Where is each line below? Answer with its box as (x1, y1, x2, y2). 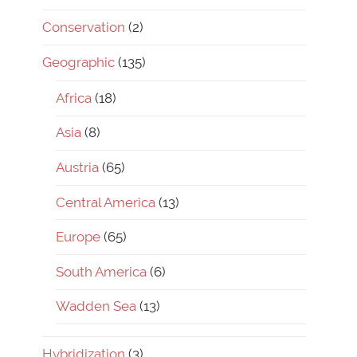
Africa (56, 89, 92, 106)
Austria (56, 159, 99, 175)
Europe (56, 229, 100, 245)
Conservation (42, 18, 125, 35)
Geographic (42, 53, 115, 70)
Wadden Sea (56, 298, 136, 315)
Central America (56, 194, 155, 210)
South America (56, 263, 147, 280)
